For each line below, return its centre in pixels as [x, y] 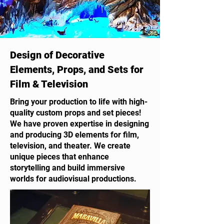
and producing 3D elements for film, [74, 135]
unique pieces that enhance [59, 157]
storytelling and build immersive [67, 168]
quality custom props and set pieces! [75, 113]
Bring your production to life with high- [79, 102]
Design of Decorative [57, 55]
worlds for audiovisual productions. [73, 179]
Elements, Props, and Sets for [77, 69]
